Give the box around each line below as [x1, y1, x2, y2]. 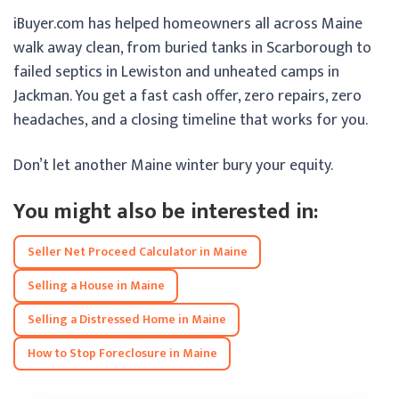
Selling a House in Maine [27, 275, 165, 297]
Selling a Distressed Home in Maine [27, 309, 226, 330]
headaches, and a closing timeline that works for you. [13, 106, 368, 134]
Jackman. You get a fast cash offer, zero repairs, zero [13, 82, 362, 110]
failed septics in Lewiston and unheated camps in [13, 58, 339, 85]
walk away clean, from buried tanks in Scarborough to [13, 34, 371, 61]
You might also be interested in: [13, 193, 318, 230]
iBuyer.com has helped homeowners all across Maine [13, 10, 362, 37]
